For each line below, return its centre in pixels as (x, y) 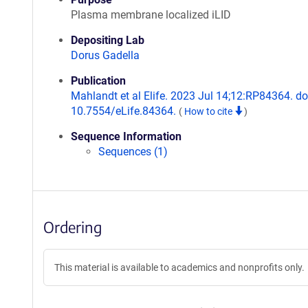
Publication (98, 81)
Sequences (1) (133, 152)
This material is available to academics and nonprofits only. (179, 267)
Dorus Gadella (105, 55)
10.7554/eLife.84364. (125, 111)
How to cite (209, 111)
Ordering (73, 227)
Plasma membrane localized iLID (151, 15)
